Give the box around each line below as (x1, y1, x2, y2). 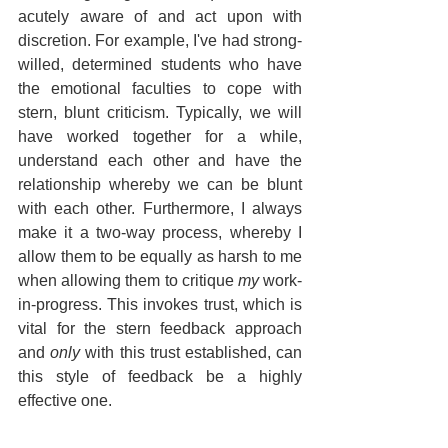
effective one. (18, 392, 112, 410)
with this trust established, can (80, 344, 303, 362)
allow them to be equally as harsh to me (18, 248, 302, 266)
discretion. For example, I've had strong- (18, 32, 302, 50)
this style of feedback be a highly (18, 368, 302, 386)
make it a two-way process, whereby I (18, 224, 302, 242)
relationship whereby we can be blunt (18, 176, 302, 194)
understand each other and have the (18, 152, 302, 170)
